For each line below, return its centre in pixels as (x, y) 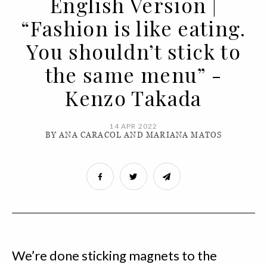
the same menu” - (133, 75)
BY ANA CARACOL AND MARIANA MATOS (133, 135)
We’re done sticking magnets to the (114, 256)
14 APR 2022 (133, 126)
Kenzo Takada (133, 98)
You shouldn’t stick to (133, 52)
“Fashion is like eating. (133, 28)
